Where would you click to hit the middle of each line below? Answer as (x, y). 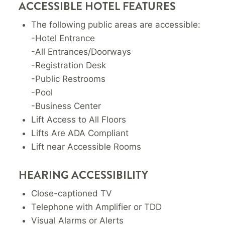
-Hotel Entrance (63, 38)
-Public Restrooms (69, 79)
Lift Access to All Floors (79, 120)
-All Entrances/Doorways (81, 52)
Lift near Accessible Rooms (86, 147)
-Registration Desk (69, 66)
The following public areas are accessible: (116, 25)
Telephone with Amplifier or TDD (97, 207)
